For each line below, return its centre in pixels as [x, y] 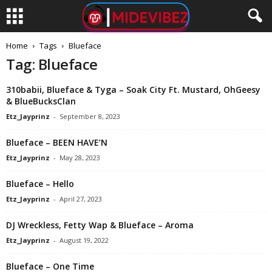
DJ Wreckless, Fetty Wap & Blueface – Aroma [100, 225]
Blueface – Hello [40, 184]
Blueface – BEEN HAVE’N [57, 142]
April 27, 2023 [81, 199]
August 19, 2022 [84, 240]
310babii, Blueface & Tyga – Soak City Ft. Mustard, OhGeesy [133, 90]
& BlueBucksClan [41, 101]
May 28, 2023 [80, 158]
